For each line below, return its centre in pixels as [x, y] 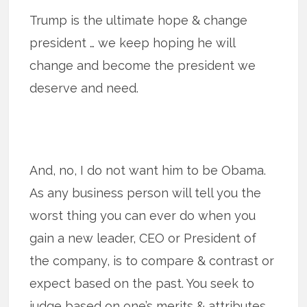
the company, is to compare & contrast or [152, 260]
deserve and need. [84, 88]
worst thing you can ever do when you [143, 215]
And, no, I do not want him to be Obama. [148, 170]
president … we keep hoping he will [133, 42]
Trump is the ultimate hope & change [139, 20]
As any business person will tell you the [146, 193]
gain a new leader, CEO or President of [143, 238]
